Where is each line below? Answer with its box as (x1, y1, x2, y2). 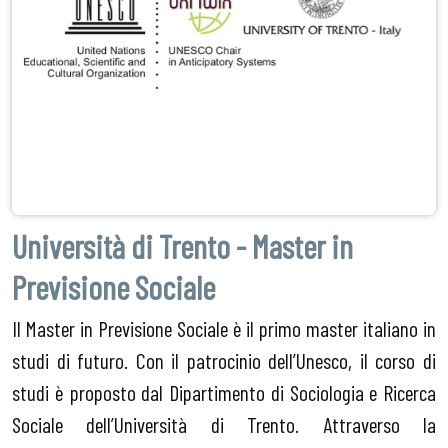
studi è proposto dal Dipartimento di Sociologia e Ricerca (12, 378, 436, 405)
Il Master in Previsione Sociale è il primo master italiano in (12, 314, 436, 341)
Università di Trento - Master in (12, 226, 353, 265)
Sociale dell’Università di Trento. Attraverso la (12, 410, 436, 437)
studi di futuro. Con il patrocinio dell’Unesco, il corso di (12, 346, 436, 373)
